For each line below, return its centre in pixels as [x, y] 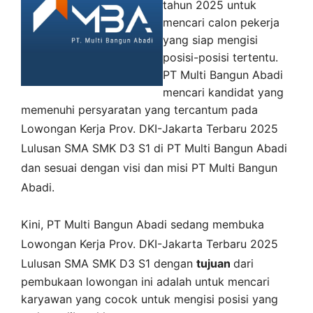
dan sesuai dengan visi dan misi [106, 167]
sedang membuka [217, 224]
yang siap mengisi [210, 39]
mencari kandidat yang [223, 92]
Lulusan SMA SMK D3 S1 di [92, 148]
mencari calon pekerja [221, 22]
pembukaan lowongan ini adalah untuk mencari [145, 282]
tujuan [215, 263]
